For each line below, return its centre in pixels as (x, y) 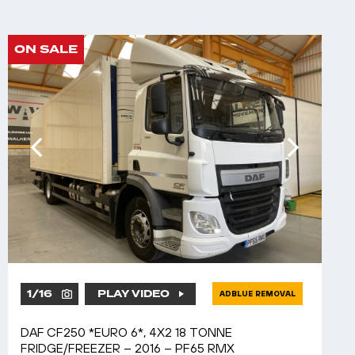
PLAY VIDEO (133, 294)
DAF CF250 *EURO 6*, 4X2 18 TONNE (126, 332)
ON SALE (46, 50)
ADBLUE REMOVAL (258, 294)
